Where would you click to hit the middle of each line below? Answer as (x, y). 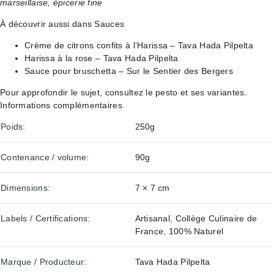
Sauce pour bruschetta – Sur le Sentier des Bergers (129, 71)
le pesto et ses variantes (195, 92)
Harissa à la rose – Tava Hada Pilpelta (102, 58)
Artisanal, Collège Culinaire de (196, 218)
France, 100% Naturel (179, 231)
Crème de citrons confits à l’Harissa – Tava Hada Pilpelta (139, 45)
